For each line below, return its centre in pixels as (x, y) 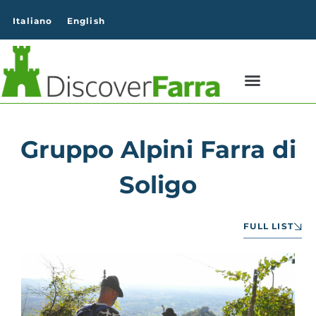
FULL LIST (268, 226)
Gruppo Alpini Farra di (158, 149)
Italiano (33, 20)
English (86, 20)
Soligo (158, 184)
